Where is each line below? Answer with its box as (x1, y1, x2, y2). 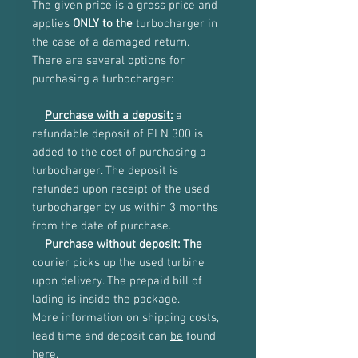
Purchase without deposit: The (45, 237, 202, 252)
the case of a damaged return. (32, 35, 189, 50)
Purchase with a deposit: (45, 109, 173, 123)
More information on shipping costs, (32, 311, 219, 325)
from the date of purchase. (32, 219, 171, 233)
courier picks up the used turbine (32, 256, 205, 270)
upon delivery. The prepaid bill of (32, 274, 202, 288)
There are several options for (32, 54, 185, 68)
